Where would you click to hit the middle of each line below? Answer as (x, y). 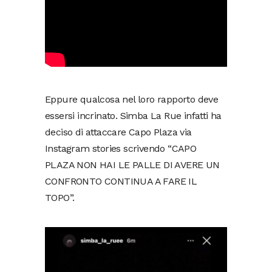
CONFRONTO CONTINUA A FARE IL (121, 181)
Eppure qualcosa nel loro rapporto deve (132, 99)
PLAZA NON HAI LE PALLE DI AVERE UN (132, 165)
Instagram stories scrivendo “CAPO (121, 148)
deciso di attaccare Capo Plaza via (118, 132)
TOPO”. (60, 197)
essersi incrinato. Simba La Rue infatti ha (133, 115)
